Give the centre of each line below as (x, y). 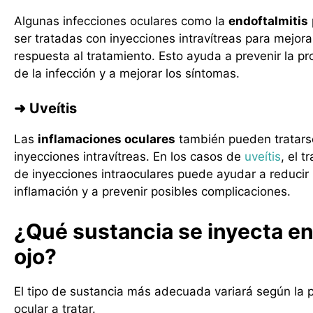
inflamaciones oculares (107, 139)
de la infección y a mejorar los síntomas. (127, 73)
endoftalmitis (268, 21)
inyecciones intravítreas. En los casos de (129, 156)
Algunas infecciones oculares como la (121, 21)
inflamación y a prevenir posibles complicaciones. (152, 191)
